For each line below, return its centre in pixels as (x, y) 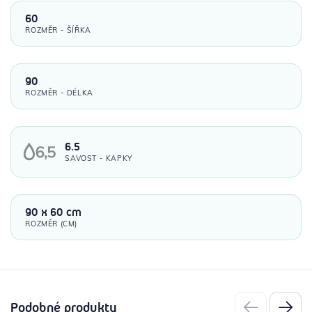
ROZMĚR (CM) (51, 224)
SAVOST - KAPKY (99, 158)
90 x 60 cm (54, 212)
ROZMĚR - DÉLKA (59, 93)
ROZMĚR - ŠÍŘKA (58, 30)
